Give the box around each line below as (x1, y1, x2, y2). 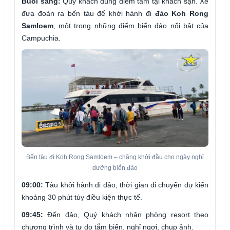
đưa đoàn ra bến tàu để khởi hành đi (22, 9, 155, 17)
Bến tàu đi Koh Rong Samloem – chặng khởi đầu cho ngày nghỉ (26, 153, 204, 161)
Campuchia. (22, 33, 61, 42)
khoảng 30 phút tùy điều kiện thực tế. (22, 193, 142, 201)
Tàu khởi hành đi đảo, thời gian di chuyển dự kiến (43, 180, 208, 189)
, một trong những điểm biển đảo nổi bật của (53, 21, 208, 30)
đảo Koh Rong (155, 9, 209, 17)
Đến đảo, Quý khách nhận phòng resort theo (43, 210, 208, 219)
